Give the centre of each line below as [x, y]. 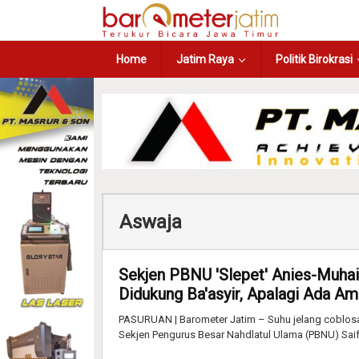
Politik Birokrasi [314, 59]
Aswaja [151, 222]
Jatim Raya [205, 59]
